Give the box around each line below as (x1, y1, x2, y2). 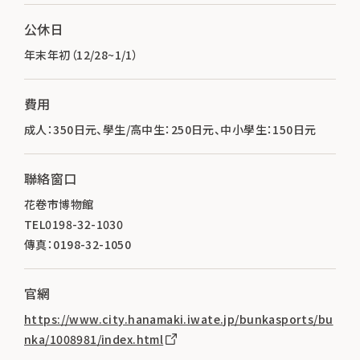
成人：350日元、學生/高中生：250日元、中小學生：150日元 (24, 121, 317, 137)
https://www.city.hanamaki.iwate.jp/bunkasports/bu (24, 310, 333, 327)
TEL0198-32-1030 (24, 215, 124, 232)
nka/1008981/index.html (24, 330, 164, 347)
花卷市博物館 (24, 195, 94, 212)
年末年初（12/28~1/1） (24, 46, 139, 63)
